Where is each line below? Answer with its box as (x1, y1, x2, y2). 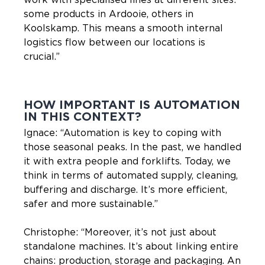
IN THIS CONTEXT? (24, 111, 141, 123)
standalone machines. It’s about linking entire (24, 241, 238, 251)
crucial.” (24, 51, 60, 62)
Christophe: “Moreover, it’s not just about (24, 227, 216, 237)
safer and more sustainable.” (24, 199, 158, 209)
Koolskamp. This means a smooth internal (24, 23, 223, 33)
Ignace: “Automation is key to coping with (24, 128, 221, 138)
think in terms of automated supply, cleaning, (24, 170, 238, 180)
